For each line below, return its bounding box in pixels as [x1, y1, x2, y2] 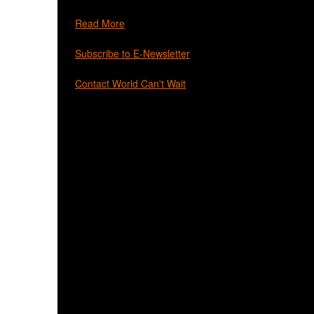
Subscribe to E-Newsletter [75, 46, 190, 61]
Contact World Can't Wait [75, 76, 186, 91]
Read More [75, 16, 125, 31]
